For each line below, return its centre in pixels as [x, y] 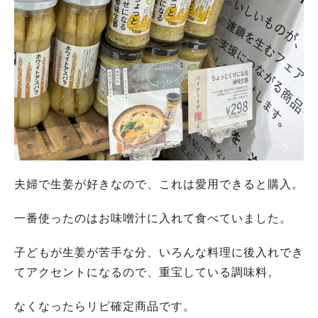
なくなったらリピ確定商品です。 [105, 306]
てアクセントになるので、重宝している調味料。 [147, 272]
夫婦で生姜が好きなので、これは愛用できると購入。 [159, 184]
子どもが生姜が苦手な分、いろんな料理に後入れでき [159, 252]
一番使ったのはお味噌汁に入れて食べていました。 [153, 218]
